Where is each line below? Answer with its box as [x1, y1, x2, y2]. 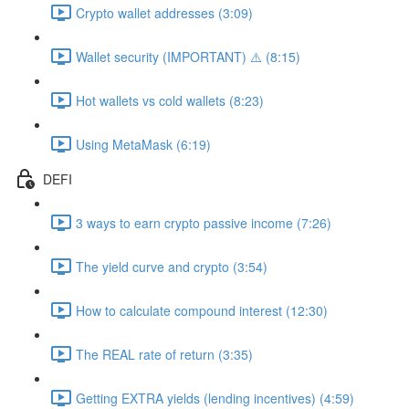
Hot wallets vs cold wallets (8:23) [76, 90, 264, 110]
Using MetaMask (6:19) [76, 134, 211, 153]
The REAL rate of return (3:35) [76, 344, 253, 363]
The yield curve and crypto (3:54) [76, 257, 267, 276]
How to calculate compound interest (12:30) [76, 300, 328, 320]
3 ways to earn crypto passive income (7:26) [76, 213, 331, 232]
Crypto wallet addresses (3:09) [76, 3, 253, 22]
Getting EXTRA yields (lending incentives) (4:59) [76, 388, 354, 407]
